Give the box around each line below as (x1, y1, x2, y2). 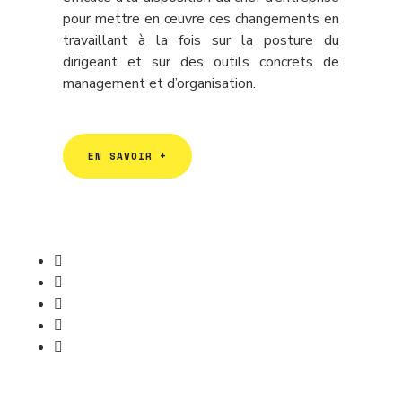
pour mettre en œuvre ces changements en (63, 9, 339, 29)
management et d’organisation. (63, 74, 256, 93)
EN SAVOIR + (88, 149, 167, 163)
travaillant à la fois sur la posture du (63, 31, 339, 50)
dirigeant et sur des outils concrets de (63, 52, 339, 72)
